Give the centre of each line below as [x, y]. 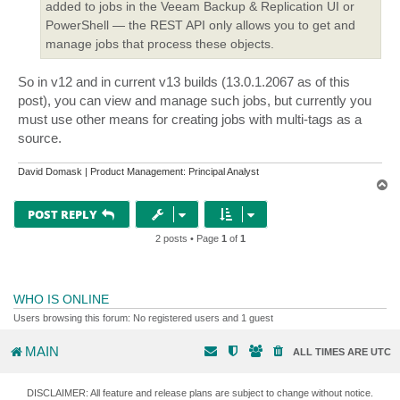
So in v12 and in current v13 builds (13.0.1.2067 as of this [184, 81]
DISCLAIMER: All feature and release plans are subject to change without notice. [200, 392]
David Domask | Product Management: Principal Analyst [138, 172]
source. [40, 137]
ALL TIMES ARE [332, 351]
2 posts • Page [188, 239]
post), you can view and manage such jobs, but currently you [195, 100]
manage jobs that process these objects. [160, 44]
